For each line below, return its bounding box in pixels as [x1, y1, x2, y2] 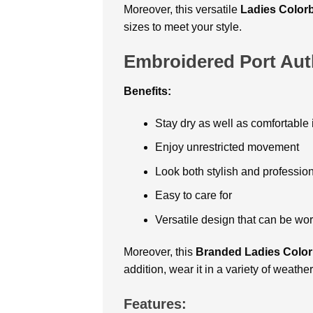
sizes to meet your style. [124, 21, 242, 34]
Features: [124, 296, 187, 312]
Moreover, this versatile [124, 3, 240, 16]
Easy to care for [154, 189, 232, 202]
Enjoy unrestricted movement [154, 141, 299, 154]
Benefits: [124, 85, 171, 97]
